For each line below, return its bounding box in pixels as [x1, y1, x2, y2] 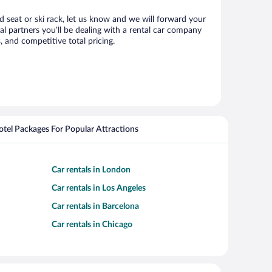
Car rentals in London [52, 166, 131, 174]
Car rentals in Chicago [52, 220, 132, 229]
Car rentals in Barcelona [52, 202, 139, 211]
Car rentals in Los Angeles [52, 184, 146, 192]
